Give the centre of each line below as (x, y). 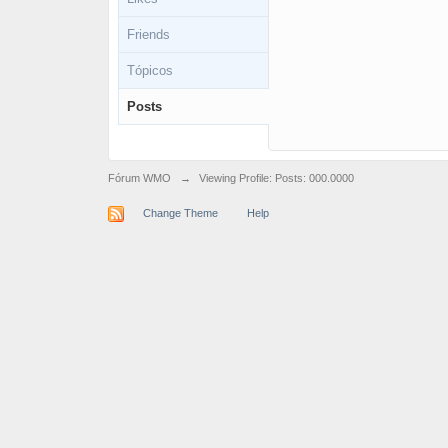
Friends (148, 34)
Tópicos (149, 70)
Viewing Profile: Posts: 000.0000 (276, 178)
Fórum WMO (139, 178)
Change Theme (180, 212)
